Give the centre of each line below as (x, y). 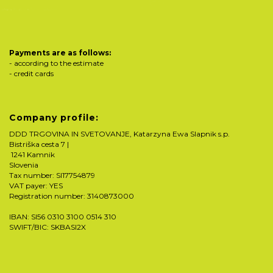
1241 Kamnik (32, 154)
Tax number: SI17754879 (52, 175)
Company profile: (54, 118)
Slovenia (24, 165)
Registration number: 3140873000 (72, 196)
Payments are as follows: (60, 53)
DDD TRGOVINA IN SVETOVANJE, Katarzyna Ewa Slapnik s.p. (119, 134)
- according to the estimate (56, 63)
